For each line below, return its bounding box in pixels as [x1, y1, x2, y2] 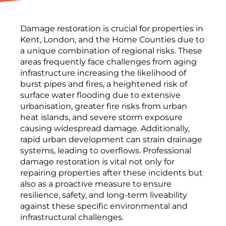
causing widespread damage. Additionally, [20, 124, 190, 134]
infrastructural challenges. [20, 212, 124, 222]
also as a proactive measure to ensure [20, 179, 172, 189]
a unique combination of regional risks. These [20, 46, 202, 56]
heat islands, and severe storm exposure [20, 112, 183, 123]
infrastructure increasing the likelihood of [20, 68, 186, 78]
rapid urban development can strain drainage [20, 135, 202, 145]
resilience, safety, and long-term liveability [20, 190, 187, 200]
